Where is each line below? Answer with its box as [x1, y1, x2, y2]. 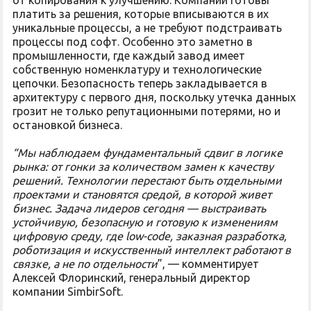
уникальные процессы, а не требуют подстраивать [12, 22, 282, 34]
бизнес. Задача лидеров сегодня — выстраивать [12, 202, 266, 215]
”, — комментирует [158, 258, 259, 270]
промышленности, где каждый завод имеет [12, 49, 245, 62]
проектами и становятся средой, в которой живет [12, 188, 271, 201]
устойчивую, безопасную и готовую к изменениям [12, 216, 278, 228]
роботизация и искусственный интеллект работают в [12, 244, 291, 256]
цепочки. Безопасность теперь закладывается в [12, 77, 267, 90]
